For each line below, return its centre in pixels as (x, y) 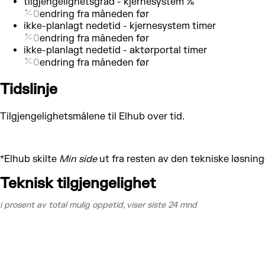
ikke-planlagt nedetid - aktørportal (102, 50)
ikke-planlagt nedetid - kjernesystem (107, 26)
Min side (78, 159)
